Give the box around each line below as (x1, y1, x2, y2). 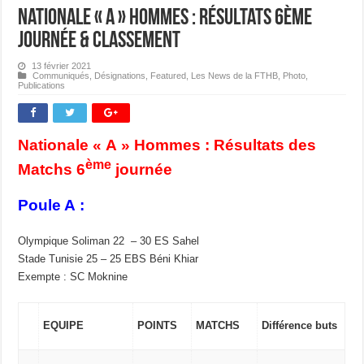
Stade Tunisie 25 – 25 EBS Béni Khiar (18, 252, 199, 265)
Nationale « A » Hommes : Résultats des (18, 136, 317, 154)
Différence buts (262, 318, 338, 331)
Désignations (94, 70, 146, 80)
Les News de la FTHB (191, 70, 279, 80)
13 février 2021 (32, 60, 92, 71)
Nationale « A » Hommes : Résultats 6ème (18, 6, 313, 30)
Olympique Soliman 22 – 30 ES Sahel (18, 234, 200, 247)
